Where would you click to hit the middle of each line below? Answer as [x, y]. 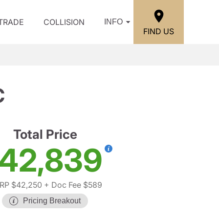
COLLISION [64, 22]
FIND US [159, 31]
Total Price [45, 134]
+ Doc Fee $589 [72, 185]
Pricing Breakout [52, 201]
